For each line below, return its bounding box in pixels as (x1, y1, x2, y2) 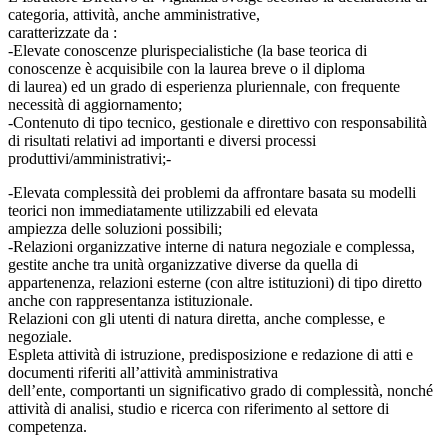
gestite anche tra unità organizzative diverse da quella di (8, 256, 358, 274)
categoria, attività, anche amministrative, (8, 6, 260, 24)
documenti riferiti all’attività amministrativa (8, 364, 278, 382)
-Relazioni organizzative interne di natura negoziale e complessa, (8, 238, 415, 256)
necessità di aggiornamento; (8, 96, 182, 114)
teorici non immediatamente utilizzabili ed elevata (8, 202, 318, 220)
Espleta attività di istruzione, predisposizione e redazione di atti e (8, 346, 413, 364)
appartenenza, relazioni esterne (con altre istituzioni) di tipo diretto (8, 274, 422, 292)
